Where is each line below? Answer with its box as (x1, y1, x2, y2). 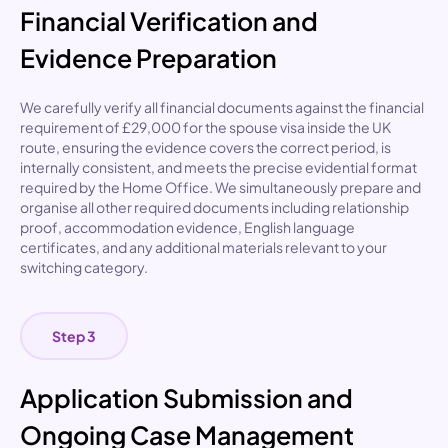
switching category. (20, 258, 148, 277)
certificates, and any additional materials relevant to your (20, 238, 387, 257)
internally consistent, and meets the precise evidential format (20, 158, 417, 177)
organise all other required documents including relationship (20, 198, 409, 217)
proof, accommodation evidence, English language (20, 218, 355, 237)
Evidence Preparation (20, 42, 277, 75)
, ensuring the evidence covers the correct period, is (56, 138, 391, 157)
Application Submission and (20, 381, 353, 414)
